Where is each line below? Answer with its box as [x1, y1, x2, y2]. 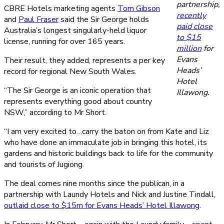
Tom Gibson [117, 2, 160, 14]
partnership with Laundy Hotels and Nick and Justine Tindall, [4, 188, 215, 200]
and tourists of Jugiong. [4, 158, 84, 170]
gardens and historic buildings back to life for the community [4, 147, 213, 159]
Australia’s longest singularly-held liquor [4, 24, 146, 36]
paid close [176, 20, 212, 32]
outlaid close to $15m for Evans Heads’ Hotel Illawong [4, 199, 199, 211]
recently [176, 9, 206, 21]
